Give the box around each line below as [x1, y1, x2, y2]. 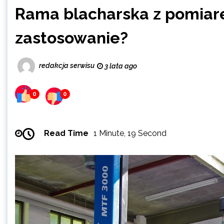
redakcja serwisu [39, 61, 94, 70]
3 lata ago [103, 62, 137, 70]
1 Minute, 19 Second [93, 128, 166, 138]
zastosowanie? [15, 28, 128, 47]
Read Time [44, 128, 88, 138]
